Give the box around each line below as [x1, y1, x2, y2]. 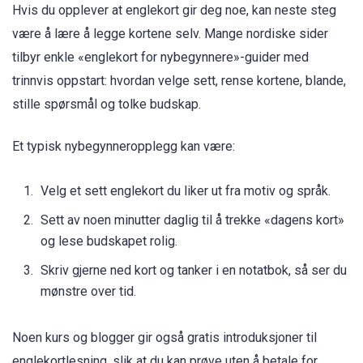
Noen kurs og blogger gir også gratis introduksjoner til [12, 329, 317, 345]
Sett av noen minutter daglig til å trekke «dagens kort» [41, 212, 344, 228]
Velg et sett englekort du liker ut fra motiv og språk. [41, 183, 331, 199]
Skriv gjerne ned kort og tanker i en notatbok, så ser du [41, 263, 347, 279]
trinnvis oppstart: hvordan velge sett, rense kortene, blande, [12, 73, 346, 89]
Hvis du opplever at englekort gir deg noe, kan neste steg [12, 2, 336, 19]
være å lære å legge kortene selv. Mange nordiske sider [12, 26, 328, 42]
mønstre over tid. [41, 284, 136, 300]
